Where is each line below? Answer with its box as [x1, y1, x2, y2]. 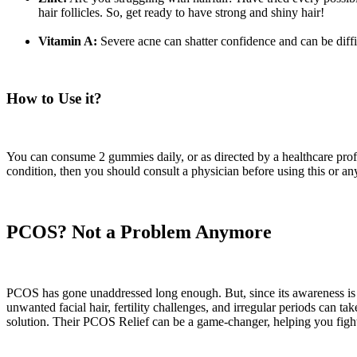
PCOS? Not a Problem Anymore [6, 222, 272, 243]
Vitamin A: [38, 33, 97, 48]
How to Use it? [6, 90, 102, 108]
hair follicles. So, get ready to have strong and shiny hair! [38, 5, 324, 19]
